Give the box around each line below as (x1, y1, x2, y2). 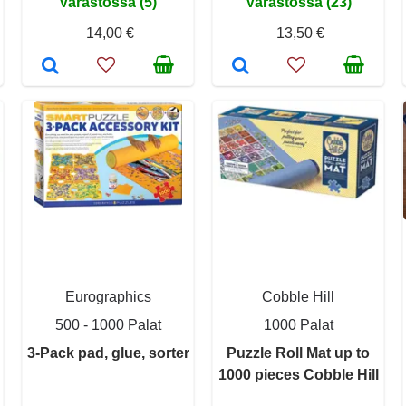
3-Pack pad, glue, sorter (26, 344, 189, 361)
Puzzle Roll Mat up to (227, 344, 370, 361)
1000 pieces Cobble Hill (217, 366, 379, 382)
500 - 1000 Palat (54, 316, 161, 333)
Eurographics (64, 288, 151, 304)
